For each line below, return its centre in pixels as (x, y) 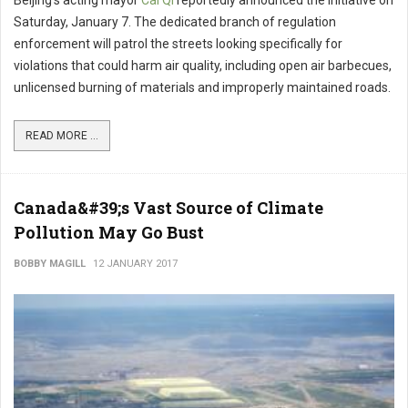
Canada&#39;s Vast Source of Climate (168, 208)
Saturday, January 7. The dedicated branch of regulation (175, 22)
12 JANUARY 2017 (135, 264)
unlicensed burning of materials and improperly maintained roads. (202, 88)
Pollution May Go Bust (109, 233)
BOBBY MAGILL (50, 264)
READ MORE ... (62, 136)
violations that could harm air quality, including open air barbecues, (203, 66)
